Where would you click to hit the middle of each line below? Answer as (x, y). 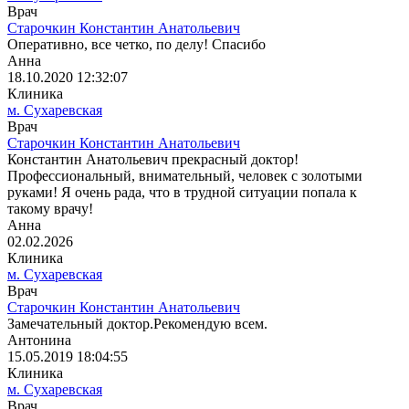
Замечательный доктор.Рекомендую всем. (137, 324)
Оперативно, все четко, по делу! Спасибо (136, 45)
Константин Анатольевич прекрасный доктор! (153, 160)
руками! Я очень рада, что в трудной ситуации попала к (182, 193)
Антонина (39, 341)
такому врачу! (50, 209)
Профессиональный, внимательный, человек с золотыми (185, 176)
